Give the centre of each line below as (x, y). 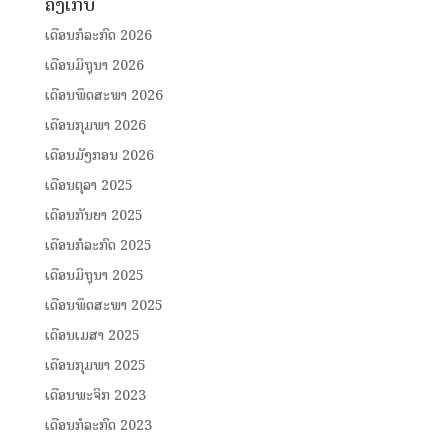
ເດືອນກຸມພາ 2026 (95, 126)
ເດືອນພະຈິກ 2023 (95, 396)
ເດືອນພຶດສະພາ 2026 (103, 96)
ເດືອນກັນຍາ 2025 (93, 216)
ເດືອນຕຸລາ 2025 (88, 186)
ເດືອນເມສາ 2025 (92, 336)
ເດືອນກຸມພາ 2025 (95, 366)
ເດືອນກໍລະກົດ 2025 (98, 246)
